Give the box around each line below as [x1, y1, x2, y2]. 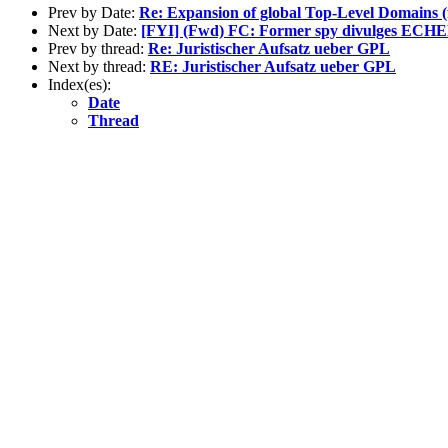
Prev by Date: [48, 3, 139, 21]
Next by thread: [48, 57, 150, 75]
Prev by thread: [48, 39, 148, 57]
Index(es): [48, 75, 111, 93]
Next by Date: [48, 21, 141, 39]
